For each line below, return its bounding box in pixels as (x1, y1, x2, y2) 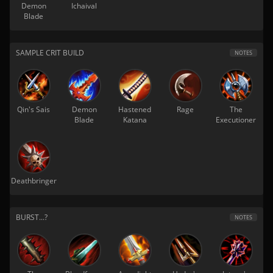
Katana (122, 115, 147, 125)
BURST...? (16, 212, 48, 222)
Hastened (118, 104, 151, 115)
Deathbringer (10, 175, 57, 186)
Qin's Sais (17, 104, 50, 115)
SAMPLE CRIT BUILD (16, 48, 84, 58)
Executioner (216, 115, 256, 125)
